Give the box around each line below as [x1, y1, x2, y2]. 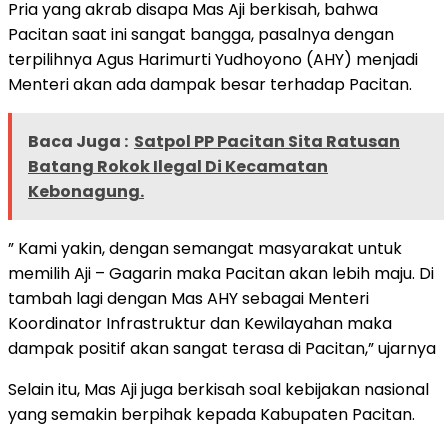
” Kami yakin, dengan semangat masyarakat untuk [8, 236, 402, 260]
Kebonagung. [28, 179, 144, 203]
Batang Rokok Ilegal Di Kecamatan [28, 154, 328, 178]
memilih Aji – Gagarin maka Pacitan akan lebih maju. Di [8, 261, 434, 285]
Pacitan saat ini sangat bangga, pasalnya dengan [8, 22, 394, 46]
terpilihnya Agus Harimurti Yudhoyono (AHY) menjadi [8, 47, 418, 71]
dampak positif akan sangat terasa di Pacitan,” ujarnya [8, 336, 436, 360]
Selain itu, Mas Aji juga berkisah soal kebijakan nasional [8, 377, 429, 401]
